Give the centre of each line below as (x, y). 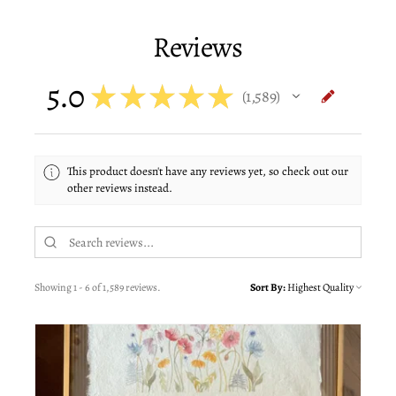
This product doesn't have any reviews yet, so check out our (208, 171)
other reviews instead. (120, 188)
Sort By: (268, 288)
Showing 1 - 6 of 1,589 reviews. (98, 288)
